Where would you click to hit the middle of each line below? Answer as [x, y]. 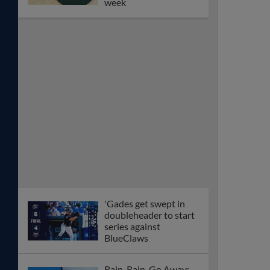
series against [132, 227]
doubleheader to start [149, 215]
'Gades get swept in [145, 204]
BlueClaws [126, 238]
